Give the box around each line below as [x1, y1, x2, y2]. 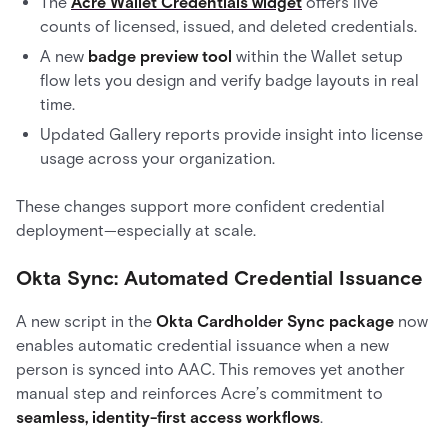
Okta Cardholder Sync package [156, 312, 394, 331]
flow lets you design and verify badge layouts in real [40, 71, 419, 90]
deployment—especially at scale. [16, 221, 256, 240]
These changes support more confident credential [16, 197, 385, 216]
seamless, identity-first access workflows [16, 408, 320, 427]
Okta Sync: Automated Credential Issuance [16, 266, 423, 290]
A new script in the [16, 312, 156, 331]
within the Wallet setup [232, 47, 403, 66]
